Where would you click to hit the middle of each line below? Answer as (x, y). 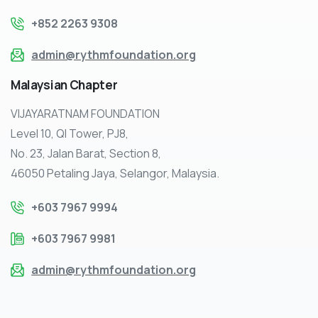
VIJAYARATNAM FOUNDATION (85, 114)
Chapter (93, 85)
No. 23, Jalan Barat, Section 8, (86, 154)
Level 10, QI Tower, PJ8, (70, 134)
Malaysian (39, 85)
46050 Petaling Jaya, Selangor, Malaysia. (115, 174)
